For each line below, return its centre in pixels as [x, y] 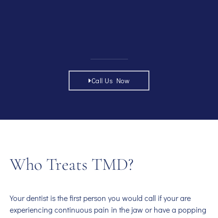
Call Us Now [110, 81]
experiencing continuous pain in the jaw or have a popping [108, 210]
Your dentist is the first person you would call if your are [100, 198]
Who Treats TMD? [72, 164]
